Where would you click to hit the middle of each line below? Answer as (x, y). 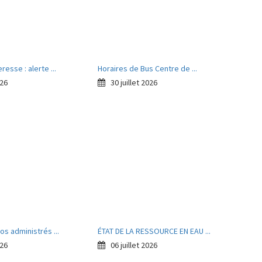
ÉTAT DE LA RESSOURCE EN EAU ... (154, 231)
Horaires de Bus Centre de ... (148, 68)
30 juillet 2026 (132, 82)
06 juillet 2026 (132, 245)
